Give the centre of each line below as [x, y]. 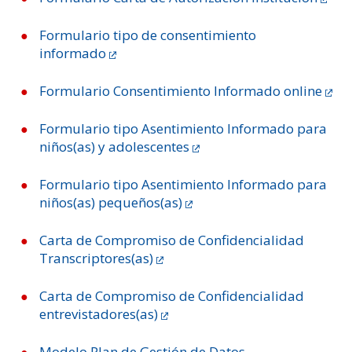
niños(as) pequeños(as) [111, 202]
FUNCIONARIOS [176, 64]
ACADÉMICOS [176, 36]
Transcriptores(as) [96, 258]
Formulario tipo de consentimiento [148, 35]
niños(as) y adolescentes [114, 147]
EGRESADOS [176, 92]
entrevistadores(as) [99, 314]
